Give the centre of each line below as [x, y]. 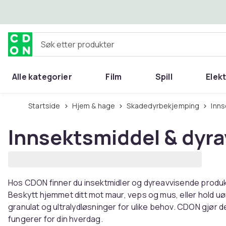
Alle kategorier [42, 77]
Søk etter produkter [69, 48]
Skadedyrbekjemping [165, 106]
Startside [46, 106]
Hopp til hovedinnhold [65, 12]
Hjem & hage [96, 106]
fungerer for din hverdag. [55, 219]
